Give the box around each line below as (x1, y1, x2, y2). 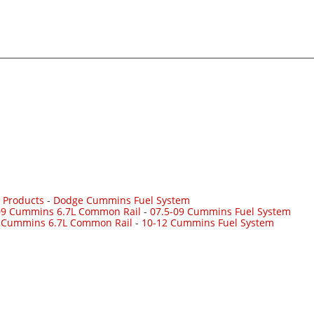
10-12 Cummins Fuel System (142, 216, 274, 230)
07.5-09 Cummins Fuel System (150, 205, 291, 219)
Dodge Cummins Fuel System (53, 193, 190, 207)
